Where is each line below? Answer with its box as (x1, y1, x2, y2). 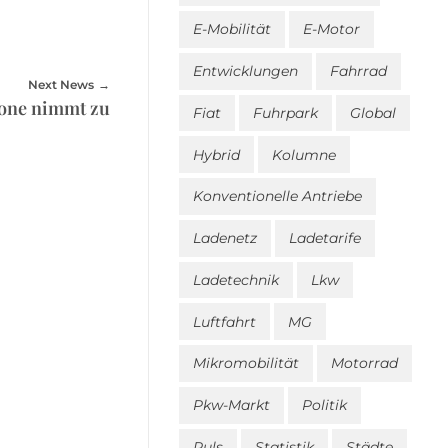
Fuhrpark (253, 103, 318, 122)
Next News (28, 76, 95, 92)
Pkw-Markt (193, 396, 270, 415)
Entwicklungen (193, 62, 298, 81)
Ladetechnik (193, 270, 279, 289)
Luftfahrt (193, 312, 256, 331)
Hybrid (193, 145, 240, 164)
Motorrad (331, 354, 398, 373)
